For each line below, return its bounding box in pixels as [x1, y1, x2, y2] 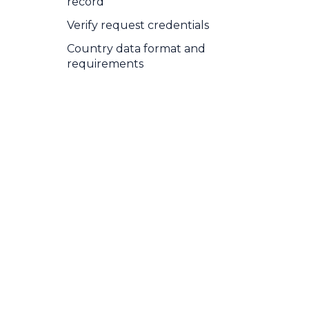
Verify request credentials [67, 19, 209, 32]
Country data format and [67, 42, 206, 55]
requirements [67, 57, 143, 70]
